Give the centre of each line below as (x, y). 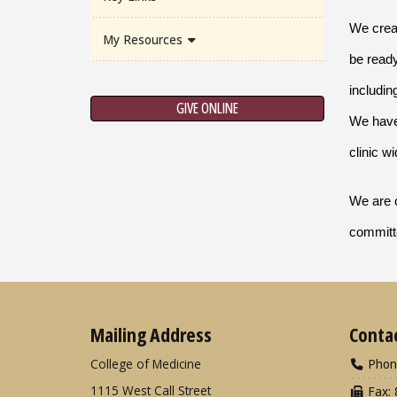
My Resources (144, 39)
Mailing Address (151, 334)
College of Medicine (146, 363)
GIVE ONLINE (207, 109)
